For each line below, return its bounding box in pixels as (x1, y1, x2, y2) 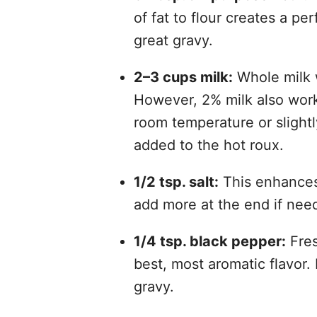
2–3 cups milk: (133, 68, 233, 86)
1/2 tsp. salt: (133, 173, 219, 190)
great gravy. (133, 31, 213, 49)
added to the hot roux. (133, 136, 284, 154)
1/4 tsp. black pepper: (133, 232, 286, 250)
